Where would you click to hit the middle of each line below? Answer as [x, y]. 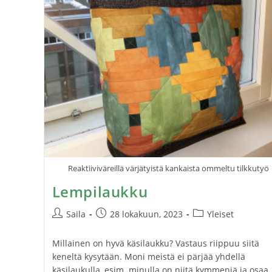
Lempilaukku [100, 191]
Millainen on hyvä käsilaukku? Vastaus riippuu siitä [155, 243]
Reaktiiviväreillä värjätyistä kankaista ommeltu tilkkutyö [168, 168]
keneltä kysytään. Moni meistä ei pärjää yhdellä [148, 256]
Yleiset [220, 214]
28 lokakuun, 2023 [146, 214]
